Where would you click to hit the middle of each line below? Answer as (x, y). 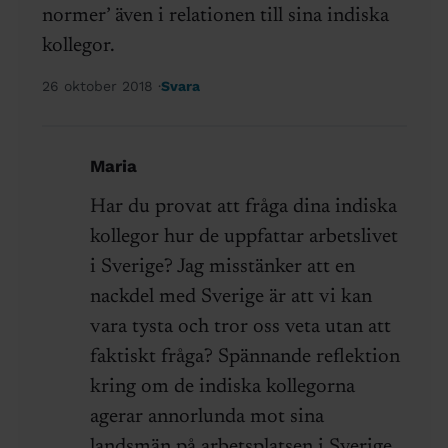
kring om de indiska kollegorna (222, 387)
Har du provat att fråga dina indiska (243, 207)
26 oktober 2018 (99, 86)
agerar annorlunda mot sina (206, 417)
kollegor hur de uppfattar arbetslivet (243, 237)
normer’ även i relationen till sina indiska (215, 16)
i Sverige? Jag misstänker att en (222, 267)
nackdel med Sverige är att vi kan (230, 297)
